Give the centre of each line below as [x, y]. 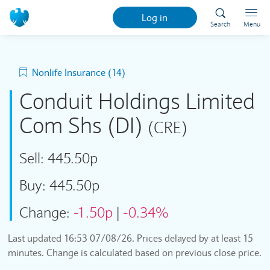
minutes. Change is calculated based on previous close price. [135, 253]
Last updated [36, 238]
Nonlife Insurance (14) [79, 72]
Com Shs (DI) [83, 126]
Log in [155, 17]
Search [220, 24]
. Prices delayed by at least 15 [193, 238]
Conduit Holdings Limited [137, 102]
